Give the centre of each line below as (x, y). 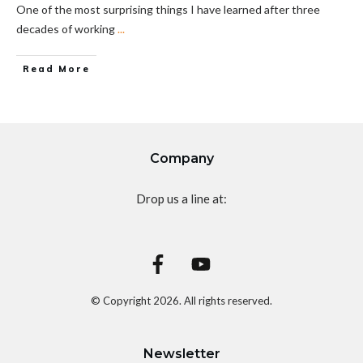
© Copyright (122, 301)
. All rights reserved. (226, 301)
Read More (56, 68)
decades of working (67, 28)
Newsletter (181, 354)
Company (181, 158)
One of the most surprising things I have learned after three (168, 9)
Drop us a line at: (181, 198)
